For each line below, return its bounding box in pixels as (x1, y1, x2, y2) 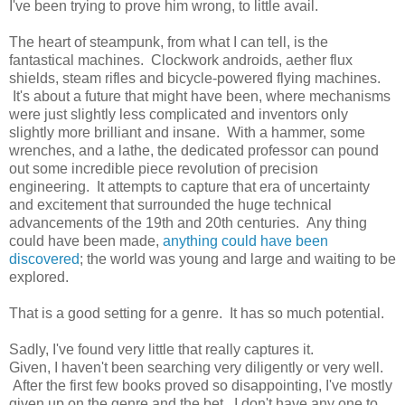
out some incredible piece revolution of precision (9, 160, 318, 176)
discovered (9, 250, 80, 267)
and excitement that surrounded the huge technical (9, 196, 332, 212)
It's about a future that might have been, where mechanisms (9, 88, 391, 104)
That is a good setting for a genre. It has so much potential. (9, 305, 384, 321)
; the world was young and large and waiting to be (80, 250, 396, 267)
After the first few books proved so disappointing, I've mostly (9, 377, 392, 393)
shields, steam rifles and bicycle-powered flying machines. (9, 70, 381, 86)
